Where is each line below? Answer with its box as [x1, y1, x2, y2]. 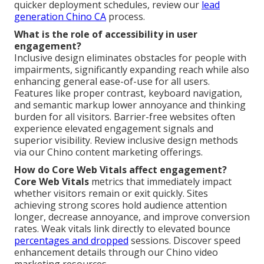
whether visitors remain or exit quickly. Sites [14, 186, 208, 200]
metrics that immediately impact [89, 174, 232, 188]
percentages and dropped [14, 233, 128, 247]
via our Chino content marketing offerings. [14, 145, 203, 159]
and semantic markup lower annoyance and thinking [14, 98, 246, 111]
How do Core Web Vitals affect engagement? [14, 163, 227, 176]
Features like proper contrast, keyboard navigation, [14, 86, 242, 100]
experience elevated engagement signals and [14, 121, 213, 135]
